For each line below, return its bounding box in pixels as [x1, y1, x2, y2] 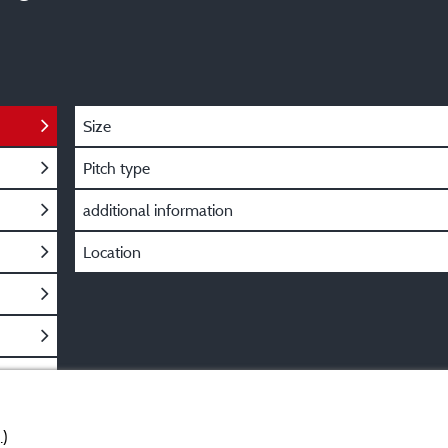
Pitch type [83, 158, 150, 178]
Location [83, 242, 141, 262]
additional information [83, 200, 233, 220]
